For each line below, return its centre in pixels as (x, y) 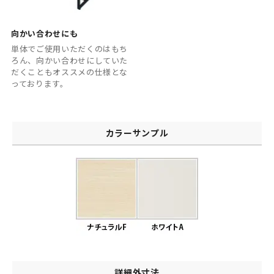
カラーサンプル (137, 133)
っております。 (40, 84)
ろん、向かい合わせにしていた (70, 61)
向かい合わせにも (45, 33)
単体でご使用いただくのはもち (70, 49)
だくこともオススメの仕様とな (70, 72)
